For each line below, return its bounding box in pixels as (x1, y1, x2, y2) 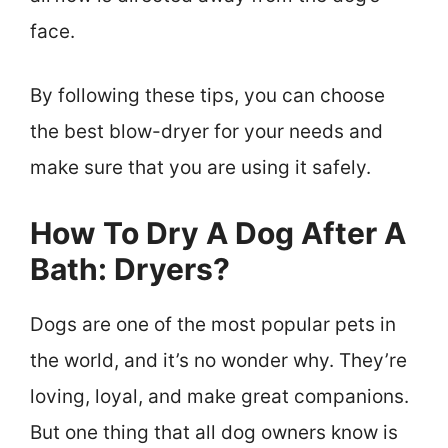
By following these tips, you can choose (30, 84, 385, 108)
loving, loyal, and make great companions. (30, 384, 409, 408)
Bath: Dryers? (30, 250, 230, 287)
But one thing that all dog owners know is (30, 420, 398, 444)
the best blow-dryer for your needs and (30, 120, 383, 144)
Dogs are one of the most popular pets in (30, 312, 396, 336)
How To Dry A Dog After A (30, 214, 406, 251)
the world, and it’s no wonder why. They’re (30, 348, 407, 372)
